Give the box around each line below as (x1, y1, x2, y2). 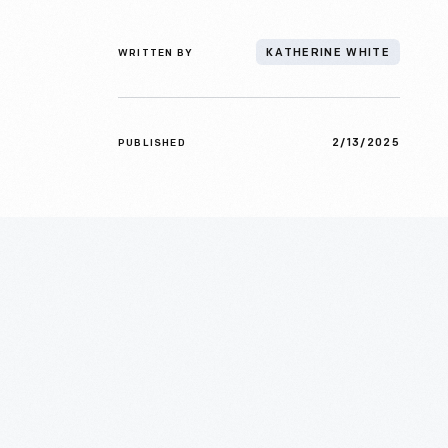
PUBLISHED (118, 138, 186, 149)
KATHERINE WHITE (266, 48, 390, 59)
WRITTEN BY (118, 48, 193, 59)
